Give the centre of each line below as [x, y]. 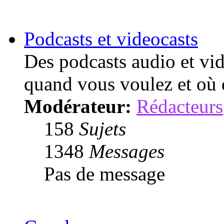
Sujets [102, 128]
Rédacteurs [180, 106]
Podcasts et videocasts [111, 38]
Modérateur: [78, 106]
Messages [127, 151]
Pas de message [104, 173]
